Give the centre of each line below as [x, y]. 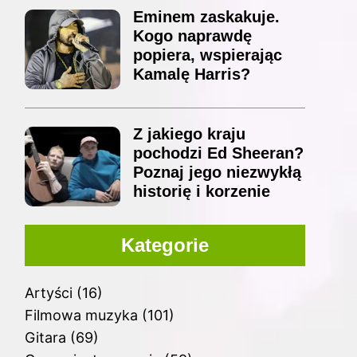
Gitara [45, 338]
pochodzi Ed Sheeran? [218, 153]
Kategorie [165, 245]
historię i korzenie [201, 192]
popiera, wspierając [207, 55]
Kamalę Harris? [191, 75]
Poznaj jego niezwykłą [217, 173]
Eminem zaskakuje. [206, 17]
